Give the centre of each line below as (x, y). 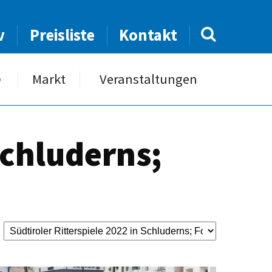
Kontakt (148, 35)
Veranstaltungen (148, 79)
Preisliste (62, 35)
